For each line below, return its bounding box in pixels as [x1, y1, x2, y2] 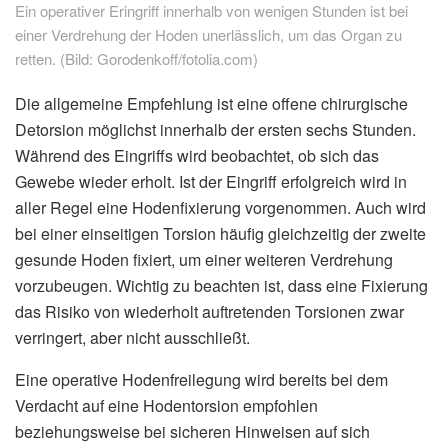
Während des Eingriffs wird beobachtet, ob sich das [15, 143, 379, 167]
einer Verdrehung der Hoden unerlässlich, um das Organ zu [15, 23, 402, 45]
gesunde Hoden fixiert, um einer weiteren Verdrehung [15, 247, 393, 271]
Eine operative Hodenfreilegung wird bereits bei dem [15, 367, 388, 391]
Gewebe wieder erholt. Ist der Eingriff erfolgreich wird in [15, 169, 407, 193]
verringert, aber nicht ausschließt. [15, 325, 250, 349]
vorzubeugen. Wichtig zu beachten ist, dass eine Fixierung [15, 273, 428, 297]
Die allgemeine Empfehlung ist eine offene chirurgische [15, 91, 408, 115]
